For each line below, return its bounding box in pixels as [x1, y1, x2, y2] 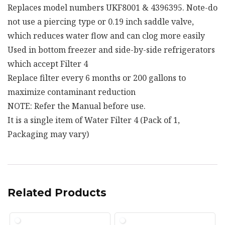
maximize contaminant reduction [8, 86, 136, 97]
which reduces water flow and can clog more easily [8, 30, 205, 41]
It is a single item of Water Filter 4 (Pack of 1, [8, 114, 180, 126]
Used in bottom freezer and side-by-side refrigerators [8, 44, 215, 55]
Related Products [8, 186, 106, 199]
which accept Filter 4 [8, 58, 88, 69]
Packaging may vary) [8, 128, 89, 140]
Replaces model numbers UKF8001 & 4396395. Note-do [8, 2, 217, 13]
